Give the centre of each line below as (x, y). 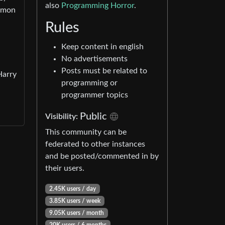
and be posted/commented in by (102, 156)
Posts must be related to (104, 71)
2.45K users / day (72, 189)
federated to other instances (95, 144)
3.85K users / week (75, 201)
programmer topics (95, 95)
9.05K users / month (76, 213)
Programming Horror (98, 6)
